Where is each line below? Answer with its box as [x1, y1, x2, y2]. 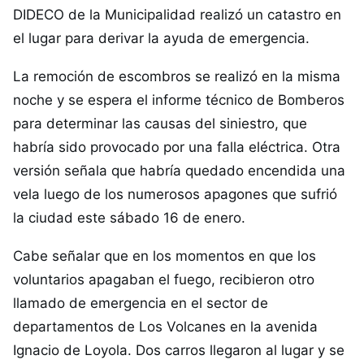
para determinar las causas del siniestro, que [13, 115, 307, 132]
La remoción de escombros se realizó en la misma [13, 68, 340, 84]
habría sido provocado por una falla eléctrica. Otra [13, 139, 340, 155]
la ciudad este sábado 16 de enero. [13, 210, 245, 226]
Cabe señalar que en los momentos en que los [13, 248, 316, 264]
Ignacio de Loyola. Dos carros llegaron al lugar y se [13, 342, 344, 358]
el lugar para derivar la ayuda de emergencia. [13, 30, 310, 46]
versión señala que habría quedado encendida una [13, 162, 345, 179]
